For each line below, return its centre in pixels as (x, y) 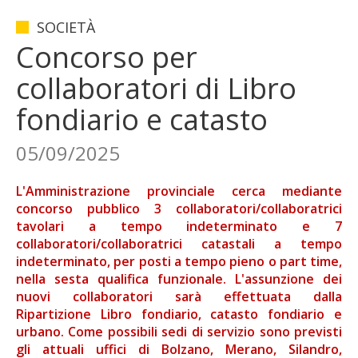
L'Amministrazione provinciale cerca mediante (179, 191)
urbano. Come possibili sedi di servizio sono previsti (179, 332)
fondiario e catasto (142, 119)
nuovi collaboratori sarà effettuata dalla (179, 296)
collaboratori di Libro (156, 88)
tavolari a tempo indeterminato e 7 (179, 226)
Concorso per (107, 57)
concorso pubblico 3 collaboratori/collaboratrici (179, 209)
